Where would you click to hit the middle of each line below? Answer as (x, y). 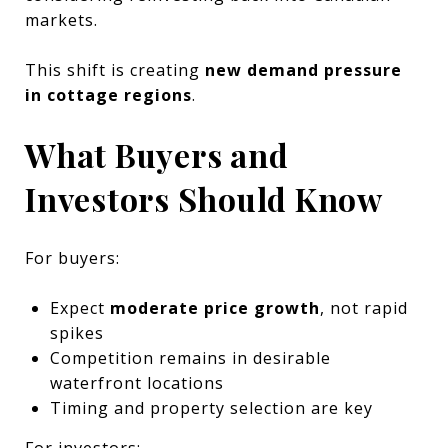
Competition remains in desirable (190, 357)
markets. (61, 19)
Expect (79, 307)
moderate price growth (214, 307)
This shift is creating (115, 69)
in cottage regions (108, 94)
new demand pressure (303, 69)
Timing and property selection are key (211, 407)
